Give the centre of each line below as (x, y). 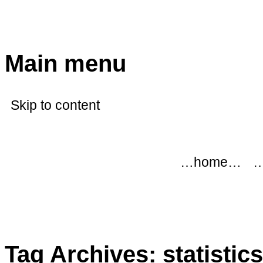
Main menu (65, 64)
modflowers (70, 34)
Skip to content (55, 105)
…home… (210, 162)
